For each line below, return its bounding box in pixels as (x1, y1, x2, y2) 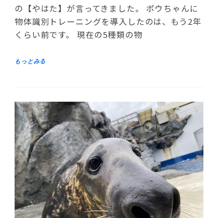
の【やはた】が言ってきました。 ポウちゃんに (15, 2, 199, 14)
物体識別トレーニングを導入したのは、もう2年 (15, 15, 201, 27)
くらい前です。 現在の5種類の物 (15, 28, 143, 40)
